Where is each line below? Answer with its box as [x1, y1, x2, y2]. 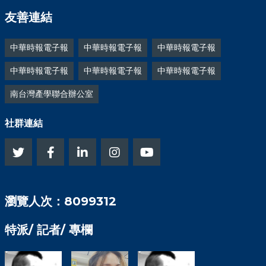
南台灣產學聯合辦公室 [10, 88, 93, 99]
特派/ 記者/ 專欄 [5, 222, 93, 237]
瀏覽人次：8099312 [5, 194, 116, 208]
